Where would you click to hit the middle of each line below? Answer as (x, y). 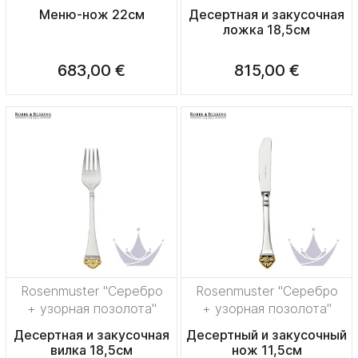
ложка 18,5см (267, 30)
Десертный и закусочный (267, 335)
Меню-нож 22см (91, 15)
